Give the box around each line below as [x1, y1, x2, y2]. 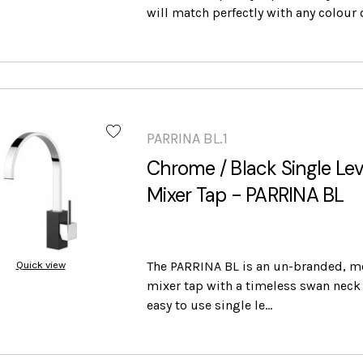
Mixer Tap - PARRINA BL [147, 182, 344, 208]
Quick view [15, 258, 66, 271]
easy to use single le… [147, 297, 272, 314]
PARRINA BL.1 [147, 130, 228, 148]
